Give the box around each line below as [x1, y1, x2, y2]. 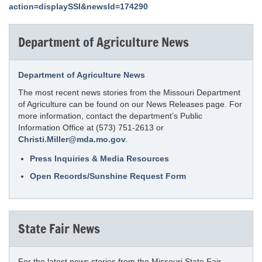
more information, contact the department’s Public [18, 111, 202, 120]
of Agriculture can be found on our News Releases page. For [18, 99, 242, 109]
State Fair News [18, 219, 100, 237]
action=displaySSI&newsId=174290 [9, 2, 148, 11]
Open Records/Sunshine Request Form [30, 171, 186, 181]
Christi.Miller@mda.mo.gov [18, 135, 126, 144]
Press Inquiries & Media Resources [30, 154, 169, 163]
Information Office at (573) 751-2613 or [18, 123, 164, 132]
